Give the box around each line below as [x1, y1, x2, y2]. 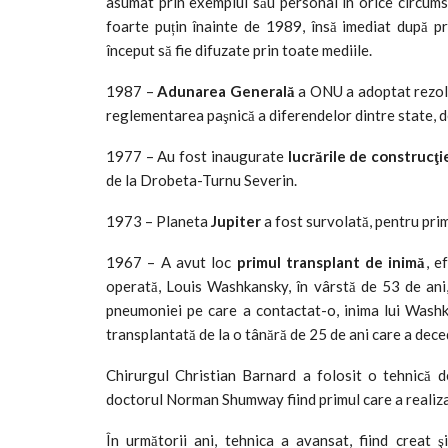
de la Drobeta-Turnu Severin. [106, 170, 297, 189]
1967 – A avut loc [106, 252, 237, 271]
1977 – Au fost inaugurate [106, 146, 288, 165]
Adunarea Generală [157, 81, 295, 100]
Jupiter [211, 211, 261, 230]
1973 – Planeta [106, 211, 211, 230]
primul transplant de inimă [236, 252, 426, 271]
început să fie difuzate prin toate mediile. [106, 40, 372, 59]
